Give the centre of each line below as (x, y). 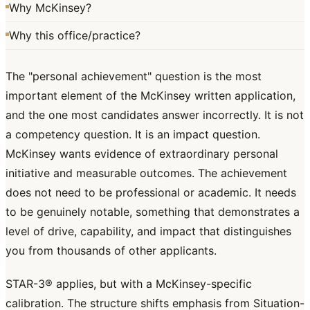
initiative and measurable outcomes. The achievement (146, 173)
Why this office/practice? (75, 36)
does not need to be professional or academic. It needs (151, 193)
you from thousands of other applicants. (111, 251)
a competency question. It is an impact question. (133, 135)
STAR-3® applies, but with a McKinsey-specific (129, 284)
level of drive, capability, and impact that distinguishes (148, 231)
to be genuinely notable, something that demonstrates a (153, 212)
